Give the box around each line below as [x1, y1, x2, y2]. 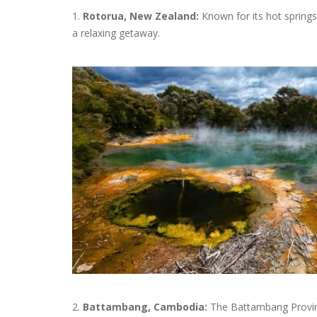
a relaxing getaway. [72, 26, 160, 40]
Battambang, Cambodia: [83, 300, 207, 314]
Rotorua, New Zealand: [83, 9, 202, 23]
